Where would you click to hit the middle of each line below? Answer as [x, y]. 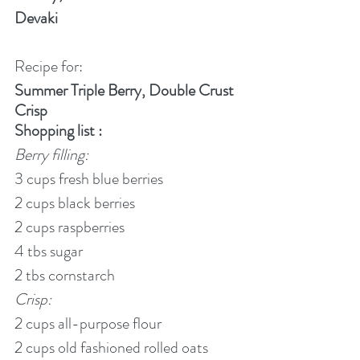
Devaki [36, 18]
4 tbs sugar [49, 252]
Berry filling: [51, 155]
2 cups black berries [75, 203]
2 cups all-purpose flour [88, 324]
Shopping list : [58, 131]
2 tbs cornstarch [65, 276]
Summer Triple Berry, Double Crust [126, 91]
